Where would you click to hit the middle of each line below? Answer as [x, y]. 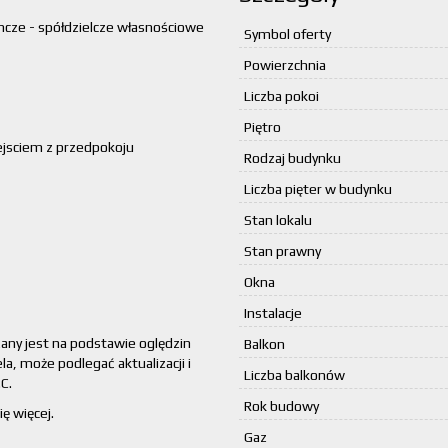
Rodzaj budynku [292, 158]
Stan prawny [282, 251]
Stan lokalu [278, 220]
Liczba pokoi [281, 96]
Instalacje [273, 313]
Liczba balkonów [294, 375]
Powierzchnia [285, 65]
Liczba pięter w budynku [318, 189]
